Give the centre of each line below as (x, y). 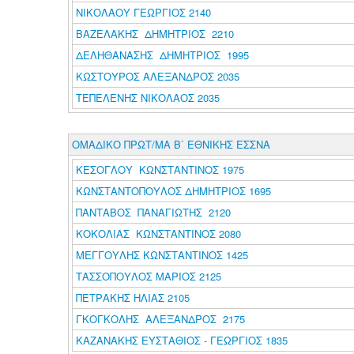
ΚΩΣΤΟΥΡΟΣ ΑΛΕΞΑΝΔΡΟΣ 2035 (157, 76)
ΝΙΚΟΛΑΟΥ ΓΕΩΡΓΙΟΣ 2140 (143, 12)
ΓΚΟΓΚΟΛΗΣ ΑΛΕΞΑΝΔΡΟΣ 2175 (160, 319)
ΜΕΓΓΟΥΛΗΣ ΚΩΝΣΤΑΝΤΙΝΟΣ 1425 (162, 255)
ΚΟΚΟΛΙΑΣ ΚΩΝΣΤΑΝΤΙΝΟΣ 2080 (158, 233)
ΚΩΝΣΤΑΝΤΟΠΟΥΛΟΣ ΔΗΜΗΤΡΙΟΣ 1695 (173, 191)
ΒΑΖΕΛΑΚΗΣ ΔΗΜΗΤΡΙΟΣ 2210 (154, 34)
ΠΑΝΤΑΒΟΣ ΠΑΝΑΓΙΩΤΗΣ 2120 (153, 212)
